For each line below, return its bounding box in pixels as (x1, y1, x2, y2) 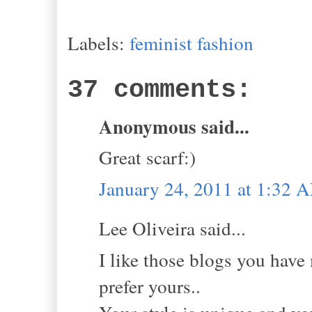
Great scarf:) (99, 144, 196, 171)
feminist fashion (130, 29, 253, 56)
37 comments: (68, 75, 251, 104)
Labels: (68, 29, 130, 56)
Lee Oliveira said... (99, 215, 246, 242)
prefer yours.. (99, 272, 201, 299)
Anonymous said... (99, 112, 249, 140)
